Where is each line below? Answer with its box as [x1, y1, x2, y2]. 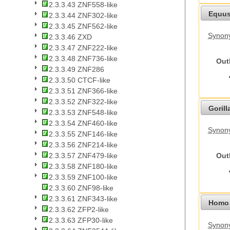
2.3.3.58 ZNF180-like [49, 162, 118, 171]
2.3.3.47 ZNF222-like [49, 44, 118, 52]
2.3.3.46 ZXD [49, 33, 92, 42]
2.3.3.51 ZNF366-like [49, 87, 118, 95]
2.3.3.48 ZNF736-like [49, 54, 118, 63]
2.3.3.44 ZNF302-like [49, 11, 118, 20]
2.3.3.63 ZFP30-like [49, 216, 113, 225]
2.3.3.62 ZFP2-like [49, 205, 109, 214]
